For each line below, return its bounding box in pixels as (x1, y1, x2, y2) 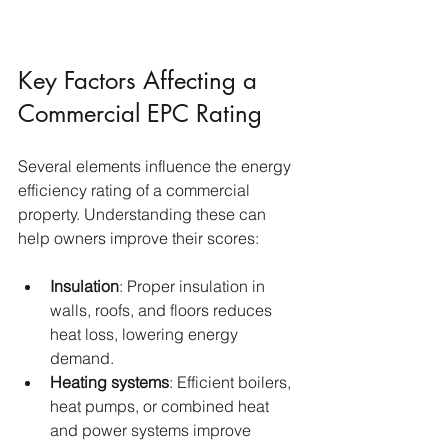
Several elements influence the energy (18, 156, 295, 177)
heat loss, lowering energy (50, 324, 242, 345)
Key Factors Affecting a (18, 65, 264, 97)
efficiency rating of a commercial (18, 180, 254, 201)
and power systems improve (50, 420, 255, 441)
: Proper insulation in (119, 276, 269, 297)
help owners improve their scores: (18, 228, 259, 249)
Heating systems (50, 372, 169, 393)
